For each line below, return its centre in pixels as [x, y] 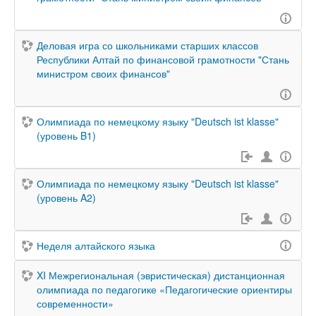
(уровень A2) [66, 197]
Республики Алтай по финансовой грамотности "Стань [163, 59]
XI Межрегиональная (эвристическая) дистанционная [161, 275]
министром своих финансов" [103, 73]
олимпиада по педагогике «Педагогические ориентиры [164, 289]
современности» [75, 303]
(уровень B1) [66, 135]
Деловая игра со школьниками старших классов [147, 45]
